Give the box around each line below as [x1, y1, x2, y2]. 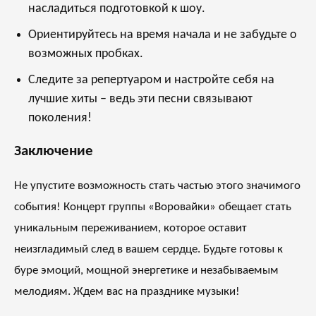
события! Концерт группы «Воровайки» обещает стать [14, 200, 291, 213]
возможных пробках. [28, 47, 143, 61]
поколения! [28, 111, 92, 125]
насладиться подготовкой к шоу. [28, 1, 205, 16]
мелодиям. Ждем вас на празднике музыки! [14, 285, 240, 298]
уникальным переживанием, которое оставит [14, 221, 247, 234]
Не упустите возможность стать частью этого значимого [14, 179, 300, 192]
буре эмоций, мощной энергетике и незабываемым [14, 264, 279, 276]
